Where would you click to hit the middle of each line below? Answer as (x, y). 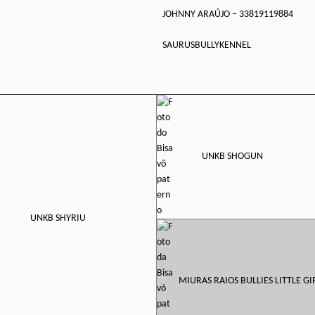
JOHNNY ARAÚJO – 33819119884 (228, 14)
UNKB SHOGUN (232, 156)
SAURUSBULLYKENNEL (207, 45)
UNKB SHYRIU (58, 218)
